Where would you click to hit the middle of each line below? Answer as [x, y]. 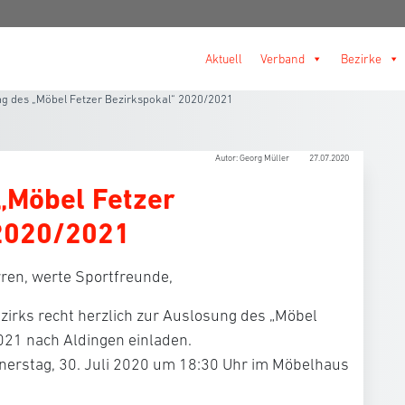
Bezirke [361, 59]
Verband [283, 59]
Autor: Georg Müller [253, 158]
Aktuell [224, 59]
